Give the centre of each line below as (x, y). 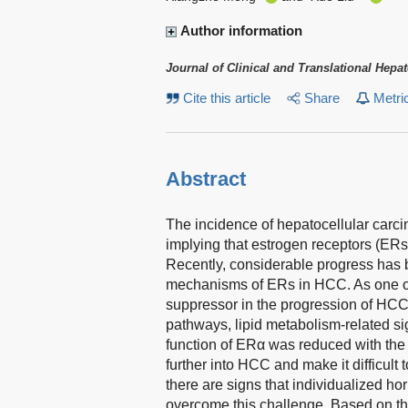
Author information (241, 30)
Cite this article (227, 98)
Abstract (206, 178)
